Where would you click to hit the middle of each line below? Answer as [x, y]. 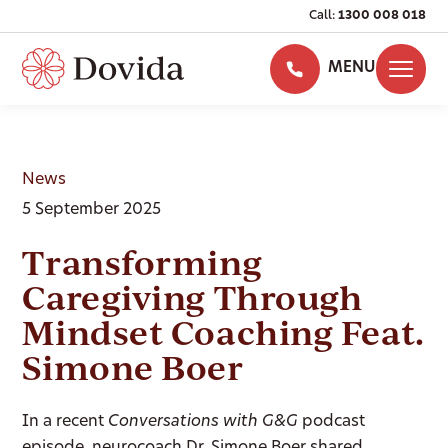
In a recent [65, 422]
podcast [332, 422]
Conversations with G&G [203, 422]
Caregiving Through [192, 297]
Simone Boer [133, 367]
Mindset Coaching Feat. [223, 332]
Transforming [142, 262]
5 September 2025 [92, 210]
